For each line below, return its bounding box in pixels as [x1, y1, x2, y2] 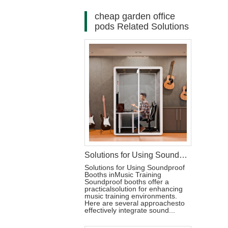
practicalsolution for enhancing [84, 185, 183, 193]
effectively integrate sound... [84, 206, 175, 214]
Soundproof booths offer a [84, 178, 169, 186]
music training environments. [84, 192, 177, 200]
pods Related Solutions [95, 21, 189, 32]
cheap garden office [95, 11, 175, 21]
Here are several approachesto [84, 199, 185, 207]
